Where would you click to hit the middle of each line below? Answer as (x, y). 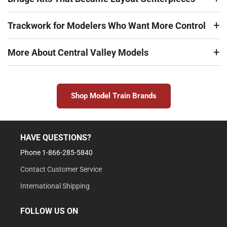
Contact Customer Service (61, 169)
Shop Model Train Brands (113, 96)
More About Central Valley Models (78, 52)
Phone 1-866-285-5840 (56, 153)
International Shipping (55, 186)
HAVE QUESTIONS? (56, 138)
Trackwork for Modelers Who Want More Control (107, 26)
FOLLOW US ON (49, 211)
